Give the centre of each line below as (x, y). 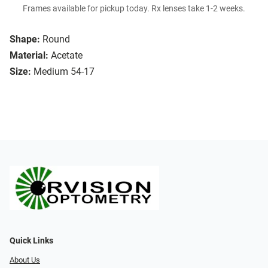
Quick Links (31, 240)
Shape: (25, 39)
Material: (29, 56)
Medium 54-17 (64, 72)
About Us (25, 260)
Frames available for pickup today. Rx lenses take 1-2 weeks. (134, 9)
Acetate (67, 56)
